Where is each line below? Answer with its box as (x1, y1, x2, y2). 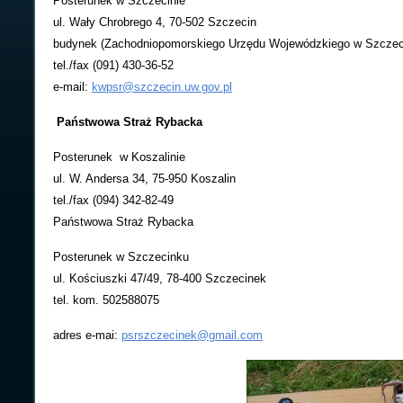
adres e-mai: (53, 328, 121, 342)
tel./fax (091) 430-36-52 (53, 58, 174, 72)
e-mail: (53, 80, 92, 94)
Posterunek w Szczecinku (53, 250, 189, 264)
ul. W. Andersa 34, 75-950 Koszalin (53, 172, 236, 185)
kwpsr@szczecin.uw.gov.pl (92, 80, 232, 94)
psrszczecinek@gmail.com (121, 328, 263, 342)
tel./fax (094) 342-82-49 (53, 193, 174, 207)
